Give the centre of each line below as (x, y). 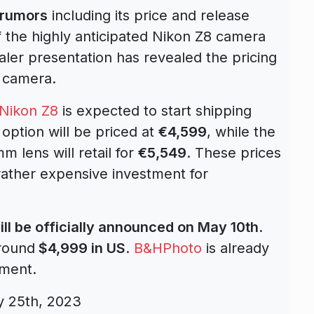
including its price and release (149, 15)
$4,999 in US (80, 248)
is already (235, 248)
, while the (241, 132)
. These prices (234, 153)
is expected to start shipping (155, 111)
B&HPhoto (168, 248)
